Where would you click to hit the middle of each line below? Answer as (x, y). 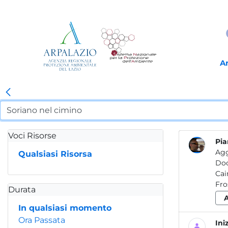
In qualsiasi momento (65, 208)
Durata (22, 190)
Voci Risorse (32, 136)
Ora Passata (42, 220)
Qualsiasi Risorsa (55, 154)
